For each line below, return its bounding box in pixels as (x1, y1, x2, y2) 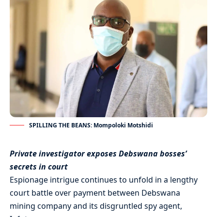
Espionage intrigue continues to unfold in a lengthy (10, 174, 198, 185)
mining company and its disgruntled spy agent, (10, 200, 182, 211)
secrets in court (10, 161, 68, 172)
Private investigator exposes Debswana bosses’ (10, 148, 186, 159)
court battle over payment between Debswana (10, 187, 180, 198)
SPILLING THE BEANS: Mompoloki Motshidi (29, 121, 153, 129)
